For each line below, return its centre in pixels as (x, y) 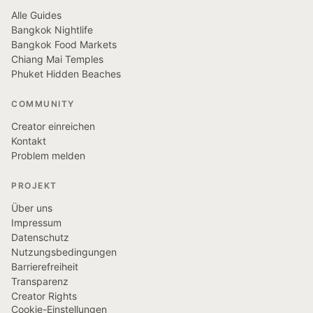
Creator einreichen (53, 126)
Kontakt (29, 141)
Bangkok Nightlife (52, 30)
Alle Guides (36, 15)
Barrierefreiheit (45, 267)
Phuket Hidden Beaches (66, 74)
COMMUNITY (43, 104)
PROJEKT (34, 185)
